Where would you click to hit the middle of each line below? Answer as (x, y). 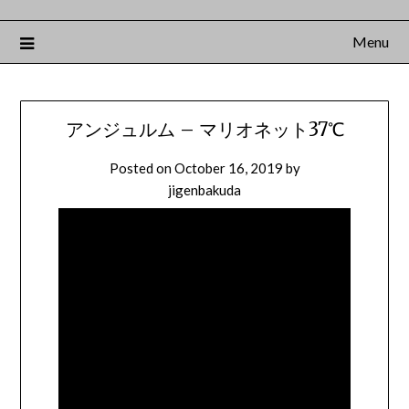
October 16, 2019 (228, 168)
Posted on (142, 168)
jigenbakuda (204, 190)
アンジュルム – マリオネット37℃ (204, 130)
